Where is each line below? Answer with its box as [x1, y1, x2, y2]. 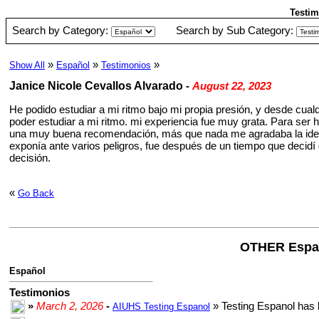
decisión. [9, 152, 51, 164]
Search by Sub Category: [176, 24, 296, 36]
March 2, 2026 [36, 300, 103, 312]
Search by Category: [12, 24, 111, 36]
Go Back [18, 188, 54, 199]
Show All [9, 60, 45, 70]
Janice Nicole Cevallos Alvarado [9, 80, 183, 92]
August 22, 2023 [192, 80, 271, 92]
